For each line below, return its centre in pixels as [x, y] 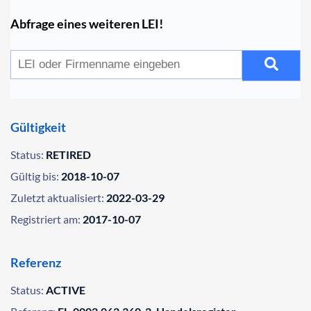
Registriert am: [45, 219]
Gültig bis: [35, 176]
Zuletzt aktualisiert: [57, 197]
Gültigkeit [38, 127]
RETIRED [68, 154]
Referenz [36, 262]
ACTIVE [66, 290]
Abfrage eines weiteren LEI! [87, 24]
